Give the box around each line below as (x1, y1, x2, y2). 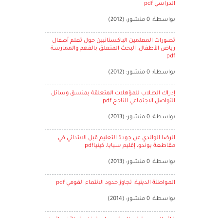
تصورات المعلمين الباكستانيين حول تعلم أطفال (52, 38, 175, 44)
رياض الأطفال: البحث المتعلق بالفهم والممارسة (50, 46, 175, 52)
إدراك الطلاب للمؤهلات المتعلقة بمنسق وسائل (51, 91, 175, 97)
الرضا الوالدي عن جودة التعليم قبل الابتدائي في (57, 135, 175, 142)
